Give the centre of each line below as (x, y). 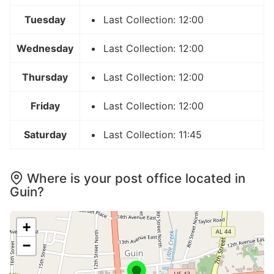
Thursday (45, 77)
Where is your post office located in (136, 178)
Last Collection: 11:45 (153, 134)
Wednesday (45, 48)
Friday (45, 106)
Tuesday (45, 19)
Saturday (45, 134)
